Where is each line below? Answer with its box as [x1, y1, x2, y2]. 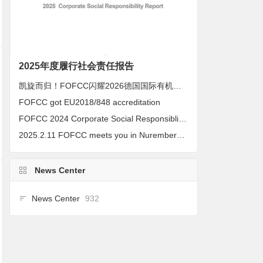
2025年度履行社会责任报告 [19, 60, 134, 71]
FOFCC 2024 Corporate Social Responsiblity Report [178, 113, 187, 123]
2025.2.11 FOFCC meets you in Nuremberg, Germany [177, 130, 186, 140]
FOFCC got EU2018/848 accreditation [19, 97, 161, 107]
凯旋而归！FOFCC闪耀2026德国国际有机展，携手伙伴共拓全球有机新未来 [173, 80, 182, 90]
